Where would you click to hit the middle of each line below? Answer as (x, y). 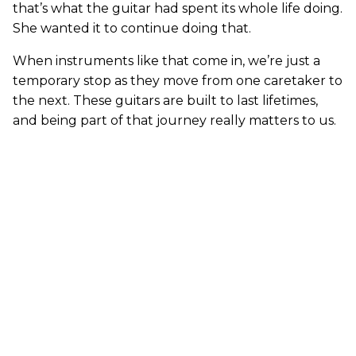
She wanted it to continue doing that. (132, 28)
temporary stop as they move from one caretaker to (178, 80)
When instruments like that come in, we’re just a (166, 60)
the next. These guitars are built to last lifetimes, (165, 100)
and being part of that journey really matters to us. (174, 120)
